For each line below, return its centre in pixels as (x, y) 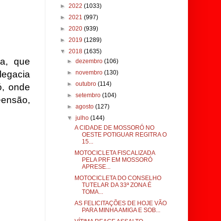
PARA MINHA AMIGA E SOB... (121, 210)
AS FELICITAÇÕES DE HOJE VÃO (120, 203)
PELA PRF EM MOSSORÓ (117, 160)
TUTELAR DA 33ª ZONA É (116, 185)
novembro (90, 73)
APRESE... (96, 167)
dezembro (90, 61)
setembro (89, 95)
